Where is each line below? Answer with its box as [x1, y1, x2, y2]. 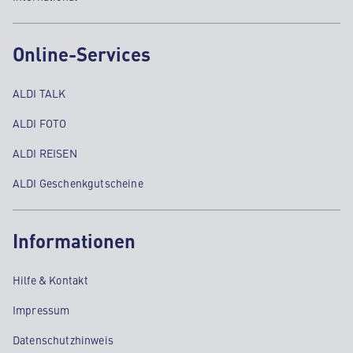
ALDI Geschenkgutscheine [13, 175, 143, 191]
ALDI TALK [13, 85, 66, 101]
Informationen [13, 227, 136, 254]
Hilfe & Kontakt [13, 272, 89, 288]
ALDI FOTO [13, 115, 67, 131]
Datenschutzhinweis [13, 332, 113, 347]
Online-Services [13, 40, 150, 67]
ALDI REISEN [13, 145, 77, 161]
